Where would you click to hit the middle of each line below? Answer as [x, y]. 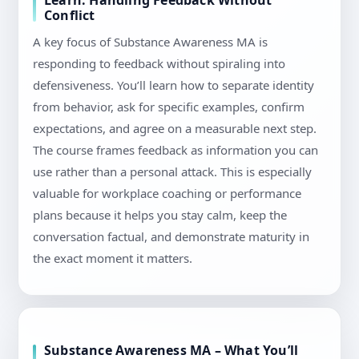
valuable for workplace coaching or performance [167, 194]
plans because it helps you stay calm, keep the [160, 215]
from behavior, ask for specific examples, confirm [169, 107]
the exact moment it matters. [113, 258]
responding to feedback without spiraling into [159, 64]
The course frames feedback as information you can [175, 150]
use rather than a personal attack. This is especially [172, 172]
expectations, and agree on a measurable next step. [175, 129]
